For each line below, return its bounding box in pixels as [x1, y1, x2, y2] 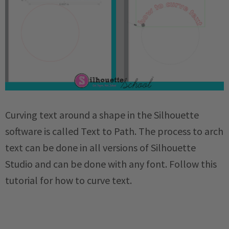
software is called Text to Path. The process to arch [5, 125, 223, 138]
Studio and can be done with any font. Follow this [5, 157, 217, 171]
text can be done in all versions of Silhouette [5, 141, 196, 154]
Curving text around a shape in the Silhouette [5, 108, 199, 122]
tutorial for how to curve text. [5, 174, 134, 187]
